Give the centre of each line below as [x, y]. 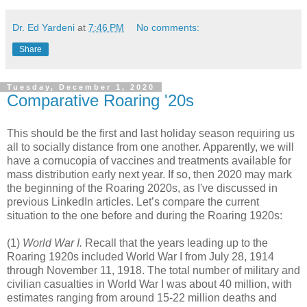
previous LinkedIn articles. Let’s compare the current [133, 202]
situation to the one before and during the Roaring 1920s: [145, 216]
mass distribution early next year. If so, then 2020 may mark [149, 174]
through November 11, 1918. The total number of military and [153, 270]
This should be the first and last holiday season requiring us [151, 133]
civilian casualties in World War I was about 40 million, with [149, 284]
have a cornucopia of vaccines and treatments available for [149, 161]
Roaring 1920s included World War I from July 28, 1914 [140, 257]
